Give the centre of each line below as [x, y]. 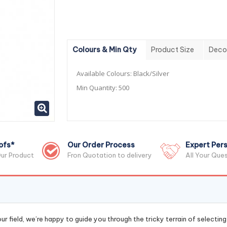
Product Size [172, 50]
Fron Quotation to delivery [110, 155]
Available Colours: [105, 73]
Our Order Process [101, 145]
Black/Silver [151, 73]
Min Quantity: [97, 88]
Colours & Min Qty [104, 50]
